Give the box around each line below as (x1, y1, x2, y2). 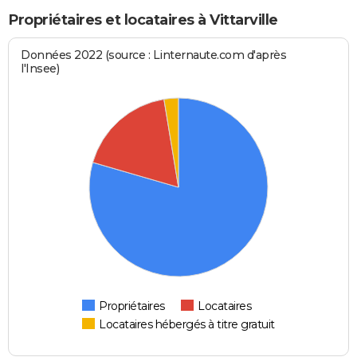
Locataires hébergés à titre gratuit (99, 316, 275, 331)
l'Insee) (21, 61, 60, 76)
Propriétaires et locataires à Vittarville (8, 11, 278, 29)
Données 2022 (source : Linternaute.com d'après (21, 47, 287, 62)
